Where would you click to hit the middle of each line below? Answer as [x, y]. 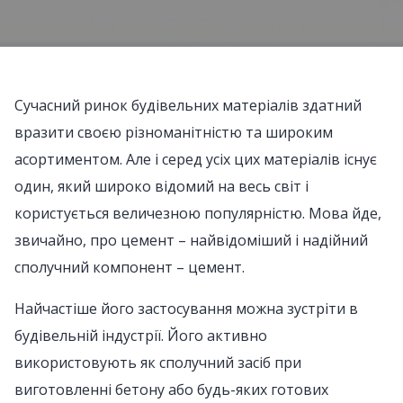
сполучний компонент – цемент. [130, 267]
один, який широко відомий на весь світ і [161, 186]
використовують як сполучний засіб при [158, 363]
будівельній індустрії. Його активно [141, 336]
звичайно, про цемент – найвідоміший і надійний [191, 240]
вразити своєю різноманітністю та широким [174, 132]
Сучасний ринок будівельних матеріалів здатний [188, 105]
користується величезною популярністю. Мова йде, [198, 213]
